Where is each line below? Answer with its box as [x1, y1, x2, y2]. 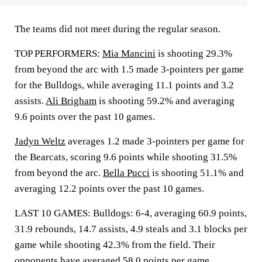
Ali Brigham [46, 95, 96, 106]
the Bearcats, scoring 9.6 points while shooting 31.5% [15, 151, 237, 163]
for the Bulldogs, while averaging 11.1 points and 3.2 [15, 80, 234, 91]
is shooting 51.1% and [150, 167, 244, 178]
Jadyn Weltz [15, 136, 65, 147]
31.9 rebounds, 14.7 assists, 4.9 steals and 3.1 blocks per [15, 223, 247, 235]
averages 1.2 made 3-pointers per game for [65, 136, 244, 147]
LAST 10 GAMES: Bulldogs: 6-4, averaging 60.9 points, [15, 208, 247, 219]
